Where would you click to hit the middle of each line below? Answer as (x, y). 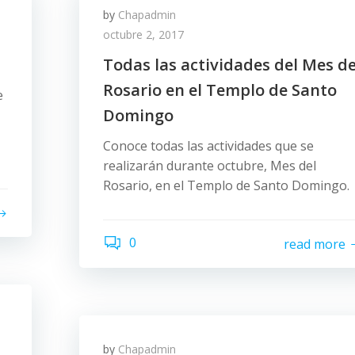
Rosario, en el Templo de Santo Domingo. (226, 185)
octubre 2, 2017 (143, 34)
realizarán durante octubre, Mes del (210, 166)
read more (315, 244)
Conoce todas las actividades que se (208, 146)
